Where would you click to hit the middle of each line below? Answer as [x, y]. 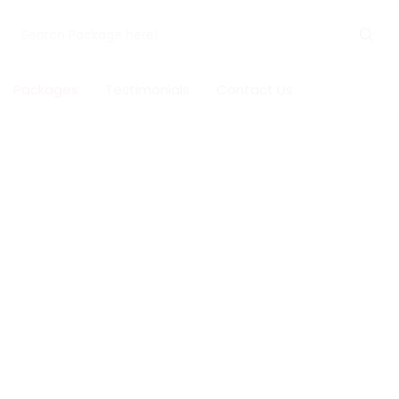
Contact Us [255, 90]
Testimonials [147, 90]
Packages [46, 90]
